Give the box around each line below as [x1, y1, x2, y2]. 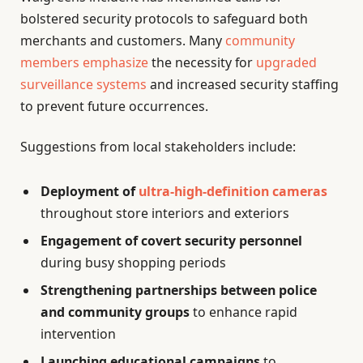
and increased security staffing [147, 75, 339, 94]
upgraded [256, 53, 317, 72]
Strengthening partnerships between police [41, 280, 317, 299]
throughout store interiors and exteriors [41, 203, 289, 222]
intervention [41, 324, 116, 343]
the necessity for [148, 53, 256, 72]
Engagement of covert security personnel [41, 231, 302, 250]
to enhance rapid [190, 302, 297, 321]
